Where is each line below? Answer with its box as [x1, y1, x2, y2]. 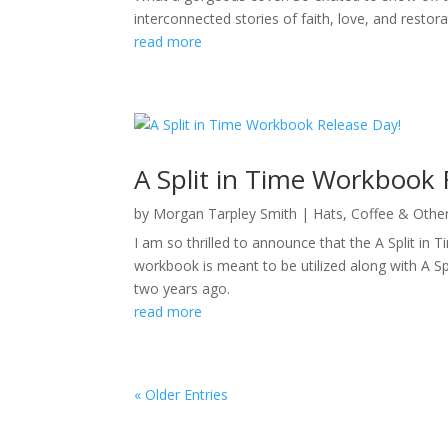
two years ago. [134, 279, 231, 299]
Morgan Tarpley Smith [153, 204, 298, 224]
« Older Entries [134, 385, 229, 405]
